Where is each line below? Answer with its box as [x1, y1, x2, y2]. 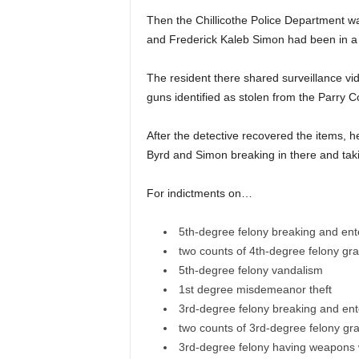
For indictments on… [146, 187, 252, 200]
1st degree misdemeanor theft [178, 283, 332, 296]
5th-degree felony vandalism [178, 264, 323, 277]
